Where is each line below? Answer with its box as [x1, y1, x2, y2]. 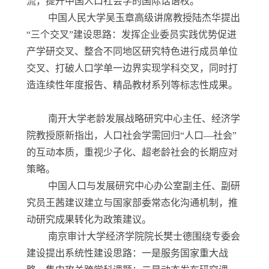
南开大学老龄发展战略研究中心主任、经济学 [26, 113, 240, 124]
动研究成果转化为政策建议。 [26, 214, 173, 225]
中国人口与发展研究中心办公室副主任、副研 [26, 181, 240, 192]
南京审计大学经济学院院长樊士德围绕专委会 [26, 231, 240, 242]
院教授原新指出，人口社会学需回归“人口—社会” [26, 130, 237, 141]
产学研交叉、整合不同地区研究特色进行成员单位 [26, 46, 238, 57]
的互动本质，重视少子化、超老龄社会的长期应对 [26, 147, 238, 158]
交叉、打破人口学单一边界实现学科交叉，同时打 [26, 63, 238, 74]
